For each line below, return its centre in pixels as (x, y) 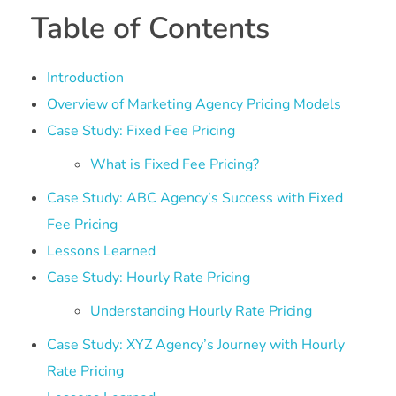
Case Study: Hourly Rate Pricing (148, 278)
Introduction (85, 78)
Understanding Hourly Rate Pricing (202, 312)
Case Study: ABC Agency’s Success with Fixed (194, 198)
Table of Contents (150, 28)
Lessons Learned (101, 251)
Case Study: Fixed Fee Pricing (141, 131)
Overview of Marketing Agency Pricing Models (194, 105)
